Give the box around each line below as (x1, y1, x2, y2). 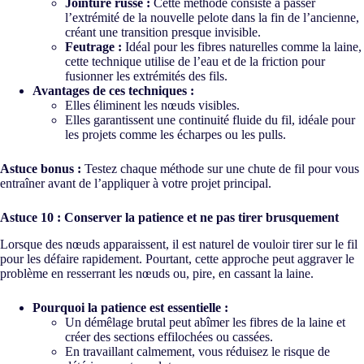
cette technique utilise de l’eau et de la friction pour (65, 54, 325, 69)
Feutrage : (65, 40, 122, 54)
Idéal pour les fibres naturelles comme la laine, (122, 40, 362, 54)
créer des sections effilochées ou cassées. (65, 329, 273, 344)
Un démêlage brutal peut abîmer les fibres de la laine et (65, 314, 345, 329)
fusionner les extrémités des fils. (65, 69, 227, 84)
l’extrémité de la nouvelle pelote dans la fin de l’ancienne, (65, 11, 359, 25)
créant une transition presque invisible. (65, 25, 261, 40)
